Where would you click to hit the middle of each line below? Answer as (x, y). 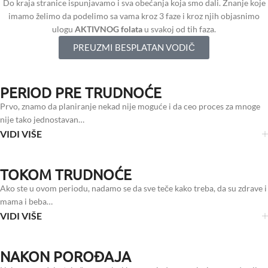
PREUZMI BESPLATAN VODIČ (134, 48)
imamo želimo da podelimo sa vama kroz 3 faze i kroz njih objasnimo (134, 16)
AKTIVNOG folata (109, 29)
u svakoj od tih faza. (179, 29)
